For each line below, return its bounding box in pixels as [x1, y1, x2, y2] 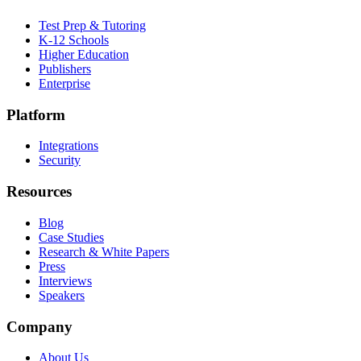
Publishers [39, 61, 91, 76]
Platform [6, 106, 65, 123]
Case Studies [39, 230, 104, 244]
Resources [6, 183, 72, 201]
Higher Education [39, 47, 129, 61]
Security [39, 153, 81, 168]
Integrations [39, 139, 98, 153]
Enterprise [39, 76, 90, 90]
